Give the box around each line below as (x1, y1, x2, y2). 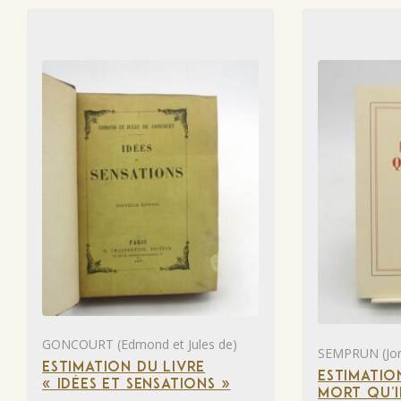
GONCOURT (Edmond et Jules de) (42, 336, 237, 354)
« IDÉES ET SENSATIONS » (42, 378, 231, 393)
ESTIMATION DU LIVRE (42, 361, 206, 376)
